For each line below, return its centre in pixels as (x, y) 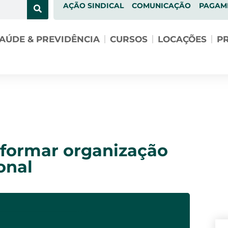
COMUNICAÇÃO (161, 6)
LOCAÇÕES (182, 39)
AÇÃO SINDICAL (93, 6)
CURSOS (129, 39)
